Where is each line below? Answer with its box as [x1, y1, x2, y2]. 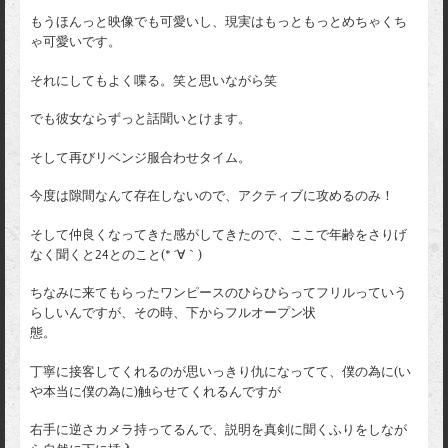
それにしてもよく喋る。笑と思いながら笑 [30, 73, 277, 88]
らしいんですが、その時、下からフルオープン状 [30, 306, 316, 321]
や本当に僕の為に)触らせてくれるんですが [30, 384, 281, 399]
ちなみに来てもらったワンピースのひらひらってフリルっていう [30, 286, 407, 301]
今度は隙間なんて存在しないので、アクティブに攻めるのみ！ [30, 189, 394, 204]
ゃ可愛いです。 [30, 34, 121, 49]
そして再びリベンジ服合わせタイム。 [30, 150, 251, 165]
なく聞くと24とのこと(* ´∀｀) [30, 247, 202, 262]
